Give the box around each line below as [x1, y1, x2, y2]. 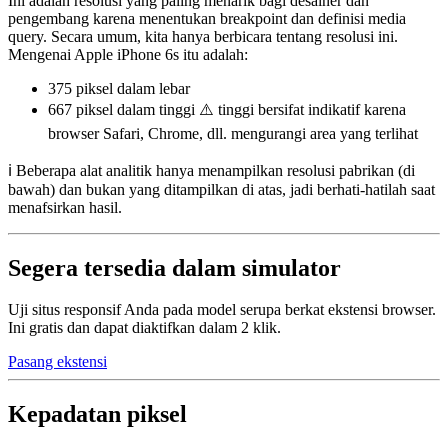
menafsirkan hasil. [8, 198, 122, 216]
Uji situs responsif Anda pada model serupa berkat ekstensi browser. [8, 301, 436, 319]
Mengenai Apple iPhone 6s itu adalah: [8, 45, 248, 63]
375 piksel [48, 79, 113, 97]
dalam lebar [113, 79, 190, 97]
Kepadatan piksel [8, 401, 187, 428]
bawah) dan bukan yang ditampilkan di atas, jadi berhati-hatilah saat [8, 180, 435, 198]
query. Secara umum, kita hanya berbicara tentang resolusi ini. [8, 27, 398, 45]
